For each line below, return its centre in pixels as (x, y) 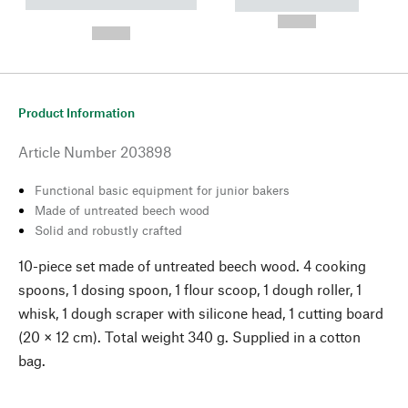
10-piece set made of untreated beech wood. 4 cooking (192, 265)
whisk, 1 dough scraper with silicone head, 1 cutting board (201, 312)
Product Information (76, 112)
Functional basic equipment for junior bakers (162, 189)
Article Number (67, 151)
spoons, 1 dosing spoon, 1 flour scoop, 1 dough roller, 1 (190, 289)
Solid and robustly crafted (108, 229)
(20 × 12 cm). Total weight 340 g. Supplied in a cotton (189, 336)
